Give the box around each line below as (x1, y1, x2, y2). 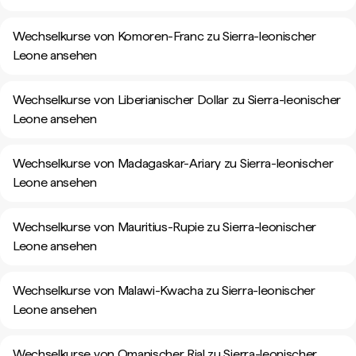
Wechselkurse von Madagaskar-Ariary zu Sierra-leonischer (13, 156, 334, 171)
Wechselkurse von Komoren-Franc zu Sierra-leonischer (13, 29, 316, 44)
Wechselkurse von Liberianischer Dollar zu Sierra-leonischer (13, 92, 342, 107)
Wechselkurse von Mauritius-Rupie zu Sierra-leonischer (13, 219, 317, 234)
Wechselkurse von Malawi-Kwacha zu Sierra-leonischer (13, 283, 315, 298)
